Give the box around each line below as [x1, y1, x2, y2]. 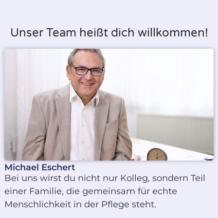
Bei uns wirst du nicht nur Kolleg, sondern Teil [4, 172, 205, 183]
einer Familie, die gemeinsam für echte [4, 185, 177, 197]
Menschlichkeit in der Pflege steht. [4, 199, 156, 210]
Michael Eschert [4, 162, 75, 173]
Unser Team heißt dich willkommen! [10, 25, 208, 40]
